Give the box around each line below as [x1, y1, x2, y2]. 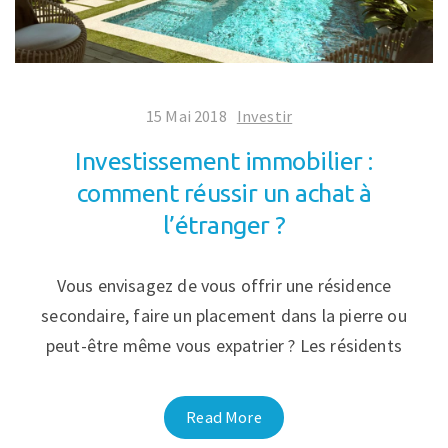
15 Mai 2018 [145, 106, 227, 127]
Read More [186, 407, 262, 428]
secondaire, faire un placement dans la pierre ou [41, 304, 407, 328]
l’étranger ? [162, 211, 286, 240]
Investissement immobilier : [75, 147, 373, 176]
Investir [236, 106, 293, 127]
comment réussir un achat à [76, 179, 372, 208]
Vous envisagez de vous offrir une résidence [56, 274, 392, 298]
